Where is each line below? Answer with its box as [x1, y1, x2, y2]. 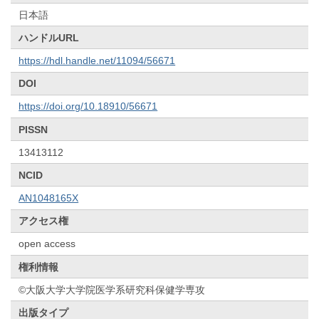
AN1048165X [19, 192, 79, 204]
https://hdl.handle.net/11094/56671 [19, 54, 176, 66]
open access [19, 238, 76, 250]
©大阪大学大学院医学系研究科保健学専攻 [19, 283, 206, 296]
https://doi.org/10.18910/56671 [19, 100, 158, 113]
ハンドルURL [19, 31, 80, 43]
